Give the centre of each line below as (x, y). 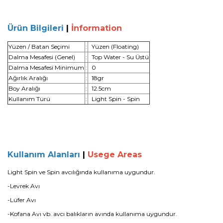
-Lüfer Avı (22, 200)
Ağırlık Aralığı (28, 78)
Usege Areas (115, 155)
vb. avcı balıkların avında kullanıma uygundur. (110, 214)
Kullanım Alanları (44, 155)
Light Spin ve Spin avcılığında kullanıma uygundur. (82, 172)
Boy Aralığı (24, 88)
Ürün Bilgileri (36, 28)
